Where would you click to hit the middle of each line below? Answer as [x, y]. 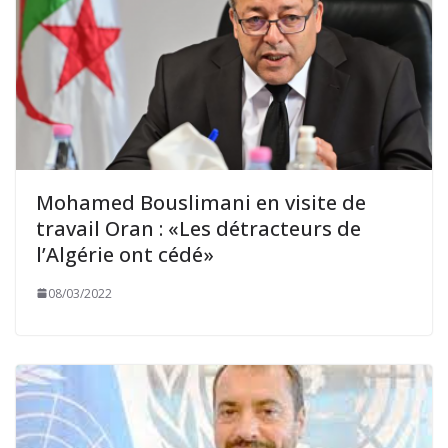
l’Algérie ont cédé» [125, 254]
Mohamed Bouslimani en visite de [201, 202]
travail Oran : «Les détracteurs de [198, 228]
